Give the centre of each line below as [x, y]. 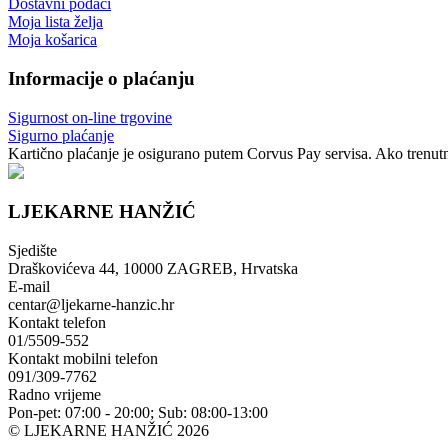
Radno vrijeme [54, 395]
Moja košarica [52, 40]
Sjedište [32, 251]
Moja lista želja [55, 22]
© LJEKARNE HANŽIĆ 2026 [108, 431]
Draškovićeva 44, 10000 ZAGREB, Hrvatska [153, 269]
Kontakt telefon [57, 323]
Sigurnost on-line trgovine [90, 117]
